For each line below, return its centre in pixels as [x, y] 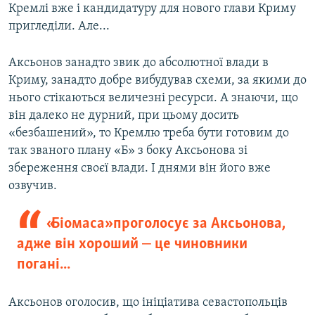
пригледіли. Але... [59, 27]
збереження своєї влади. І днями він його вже [140, 169]
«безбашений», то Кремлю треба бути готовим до [149, 134]
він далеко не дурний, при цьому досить [124, 116]
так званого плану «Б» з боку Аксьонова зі [128, 151]
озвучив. [33, 186]
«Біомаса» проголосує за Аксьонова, [166, 224]
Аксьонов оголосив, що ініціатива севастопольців [148, 303]
